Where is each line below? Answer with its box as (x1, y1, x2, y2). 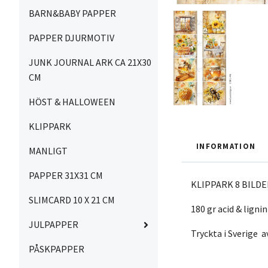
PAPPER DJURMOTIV (29, 32, 114, 44)
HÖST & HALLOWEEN (29, 96, 115, 108)
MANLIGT (29, 145, 68, 157)
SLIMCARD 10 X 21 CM (29, 194, 115, 206)
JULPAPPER (29, 218, 78, 230)
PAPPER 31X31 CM (29, 169, 103, 181)
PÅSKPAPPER (29, 243, 84, 255)
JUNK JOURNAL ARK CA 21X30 (29, 56, 151, 68)
